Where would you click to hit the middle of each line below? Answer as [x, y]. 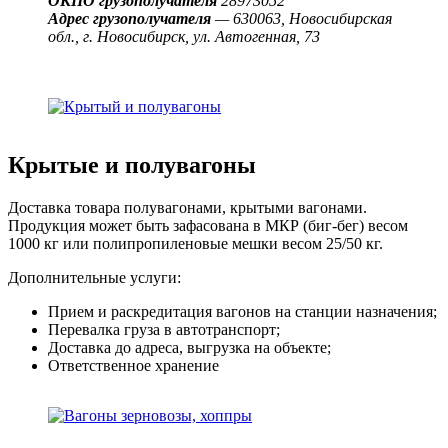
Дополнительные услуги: [94, 278]
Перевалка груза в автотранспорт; [164, 330]
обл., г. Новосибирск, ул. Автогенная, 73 [184, 37]
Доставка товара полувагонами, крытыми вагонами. [187, 208]
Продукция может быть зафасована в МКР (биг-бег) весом [208, 226]
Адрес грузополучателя [129, 19]
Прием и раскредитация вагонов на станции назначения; [242, 312]
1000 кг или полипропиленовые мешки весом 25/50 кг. [195, 244]
